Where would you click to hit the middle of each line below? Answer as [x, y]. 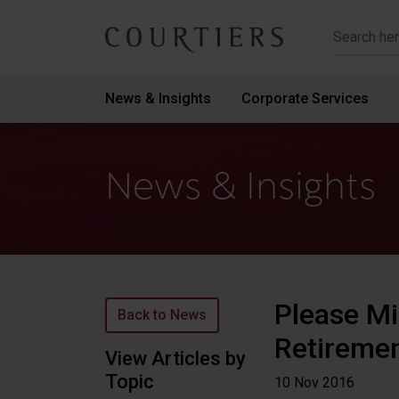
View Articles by [175, 358]
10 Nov [297, 383]
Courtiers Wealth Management [224, 49]
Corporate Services [305, 98]
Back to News [162, 315]
